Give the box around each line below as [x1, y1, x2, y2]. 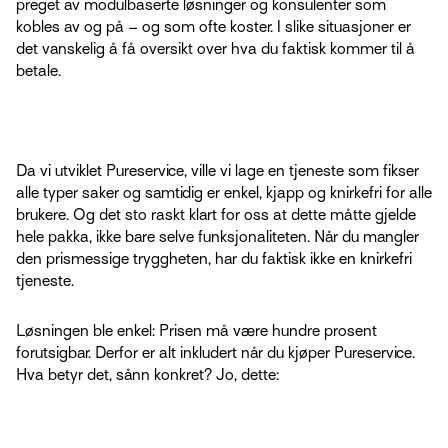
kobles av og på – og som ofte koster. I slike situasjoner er [16, 18, 411, 37]
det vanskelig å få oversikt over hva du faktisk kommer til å [16, 40, 415, 59]
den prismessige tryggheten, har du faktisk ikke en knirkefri [16, 250, 412, 269]
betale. [16, 62, 61, 81]
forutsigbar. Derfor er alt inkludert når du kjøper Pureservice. [16, 344, 415, 363]
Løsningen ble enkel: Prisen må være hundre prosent [16, 322, 377, 341]
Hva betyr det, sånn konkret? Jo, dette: [16, 366, 279, 385]
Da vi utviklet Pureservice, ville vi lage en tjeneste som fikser [16, 162, 419, 181]
